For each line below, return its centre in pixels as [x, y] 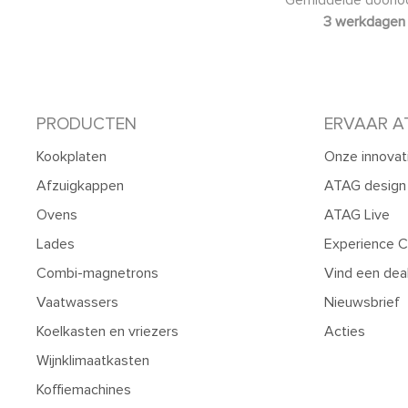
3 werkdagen [364, 21]
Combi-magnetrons [97, 273]
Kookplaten [71, 156]
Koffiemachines [84, 389]
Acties [345, 331]
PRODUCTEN [87, 123]
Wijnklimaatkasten [93, 360]
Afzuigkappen [80, 185]
